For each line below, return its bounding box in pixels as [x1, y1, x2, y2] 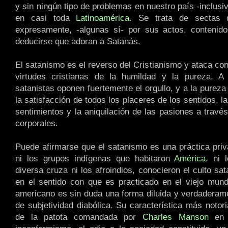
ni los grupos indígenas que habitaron [15, 153, 175, 164]
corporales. [15, 118, 58, 129]
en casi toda [15, 13, 76, 23]
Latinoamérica [76, 13, 130, 23]
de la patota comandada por [15, 212, 142, 222]
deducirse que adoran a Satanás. [15, 36, 140, 47]
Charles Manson [142, 212, 209, 222]
